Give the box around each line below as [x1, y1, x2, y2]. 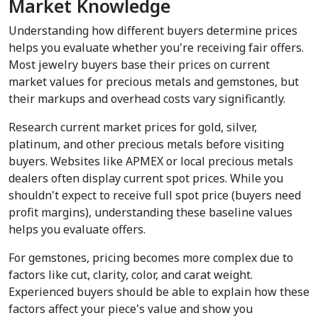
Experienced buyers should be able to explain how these [9, 284, 309, 300]
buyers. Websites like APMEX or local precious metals [9, 153, 293, 170]
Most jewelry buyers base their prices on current [9, 57, 270, 73]
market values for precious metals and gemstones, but [9, 74, 299, 90]
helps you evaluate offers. [9, 221, 146, 238]
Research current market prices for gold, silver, [9, 119, 257, 136]
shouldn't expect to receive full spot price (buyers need [9, 187, 301, 204]
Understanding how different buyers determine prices [9, 23, 297, 39]
